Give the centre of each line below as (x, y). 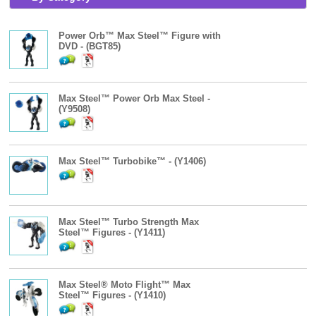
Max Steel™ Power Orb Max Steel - (135, 99)
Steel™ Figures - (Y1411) (112, 233)
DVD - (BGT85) (90, 47)
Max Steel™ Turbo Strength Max (129, 222)
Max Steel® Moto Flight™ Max (125, 285)
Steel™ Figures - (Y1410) (113, 296)
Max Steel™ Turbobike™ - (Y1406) (133, 162)
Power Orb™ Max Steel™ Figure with (140, 36)
